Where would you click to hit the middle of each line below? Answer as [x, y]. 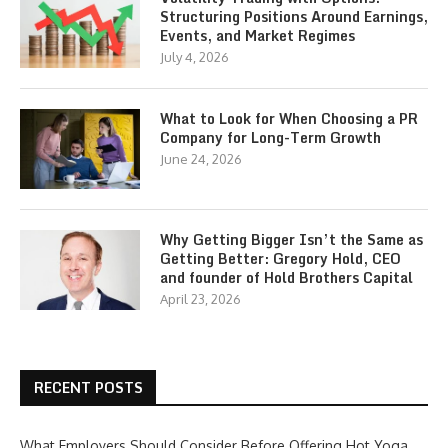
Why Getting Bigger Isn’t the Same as [291, 239]
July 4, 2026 [194, 56]
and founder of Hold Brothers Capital [286, 277]
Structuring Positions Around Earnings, [294, 16]
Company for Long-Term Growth [270, 137]
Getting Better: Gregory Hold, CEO [280, 258]
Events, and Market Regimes [257, 35]
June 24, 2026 [201, 158]
